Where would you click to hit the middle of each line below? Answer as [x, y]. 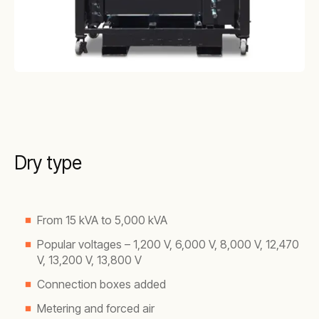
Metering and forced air [96, 308]
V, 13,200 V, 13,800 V [89, 260]
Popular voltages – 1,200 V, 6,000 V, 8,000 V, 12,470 [168, 244]
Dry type [48, 162]
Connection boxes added [101, 284]
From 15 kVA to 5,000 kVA [102, 220]
